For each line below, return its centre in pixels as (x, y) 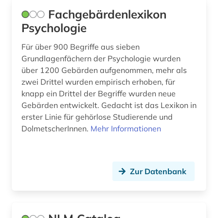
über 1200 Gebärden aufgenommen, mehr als (104, 70)
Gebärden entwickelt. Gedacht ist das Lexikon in (61, 105)
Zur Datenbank (158, 172)
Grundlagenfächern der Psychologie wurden (101, 59)
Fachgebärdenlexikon (107, 14)
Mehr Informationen (126, 129)
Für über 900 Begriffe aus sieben (81, 47)
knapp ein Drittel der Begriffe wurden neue (99, 94)
